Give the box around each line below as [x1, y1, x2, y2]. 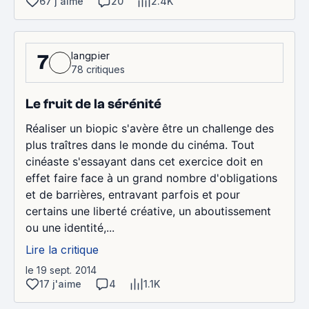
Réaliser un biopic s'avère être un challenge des [26, 121, 274, 135]
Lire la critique [26, 242, 99, 257]
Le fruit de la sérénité [26, 95, 161, 112]
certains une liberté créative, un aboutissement [26, 203, 271, 218]
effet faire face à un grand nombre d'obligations [26, 170, 277, 185]
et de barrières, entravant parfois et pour [26, 187, 240, 201]
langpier [71, 49, 110, 61]
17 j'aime [39, 277, 81, 290]
